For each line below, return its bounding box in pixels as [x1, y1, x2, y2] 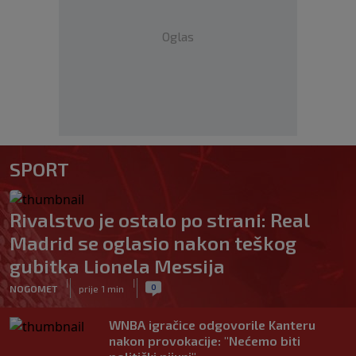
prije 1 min [79, 282, 124, 294]
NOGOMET [10, 282, 57, 294]
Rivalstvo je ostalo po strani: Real [10, 208, 309, 231]
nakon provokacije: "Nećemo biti [109, 333, 300, 348]
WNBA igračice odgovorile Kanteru [109, 317, 315, 332]
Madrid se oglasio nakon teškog [10, 231, 296, 254]
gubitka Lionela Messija [10, 254, 225, 277]
